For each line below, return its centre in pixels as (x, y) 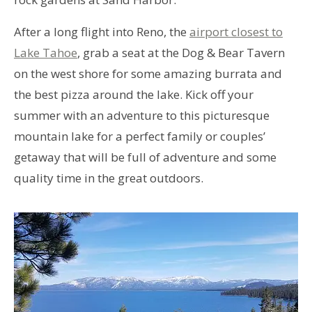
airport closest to (236, 31)
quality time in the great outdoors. (110, 178)
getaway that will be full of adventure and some (145, 157)
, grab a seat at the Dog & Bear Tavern (181, 52)
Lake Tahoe (46, 52)
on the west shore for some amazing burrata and (148, 73)
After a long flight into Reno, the (102, 31)
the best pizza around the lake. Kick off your (134, 94)
